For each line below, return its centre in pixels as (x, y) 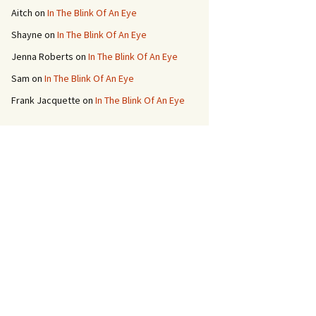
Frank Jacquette (46, 100)
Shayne (27, 35)
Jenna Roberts (42, 56)
